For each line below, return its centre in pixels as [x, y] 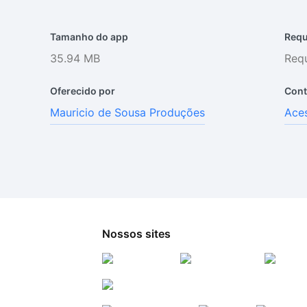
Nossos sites [137, 234]
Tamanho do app [89, 37]
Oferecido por [83, 91]
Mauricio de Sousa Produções [128, 112]
